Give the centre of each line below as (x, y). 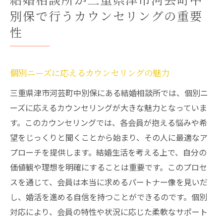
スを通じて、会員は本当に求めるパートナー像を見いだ (109, 182)
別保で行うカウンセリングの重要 (107, 17)
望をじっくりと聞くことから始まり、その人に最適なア (109, 137)
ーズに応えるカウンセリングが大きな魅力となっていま (109, 108)
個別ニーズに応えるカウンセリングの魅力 (90, 74)
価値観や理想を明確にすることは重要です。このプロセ (109, 167)
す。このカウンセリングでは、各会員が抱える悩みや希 (109, 122)
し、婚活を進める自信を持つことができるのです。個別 (109, 197)
